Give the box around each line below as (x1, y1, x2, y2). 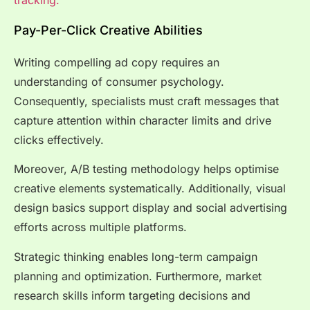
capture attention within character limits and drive (14, 113, 271, 127)
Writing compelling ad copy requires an (14, 55, 219, 69)
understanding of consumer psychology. (14, 74, 224, 89)
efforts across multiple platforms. (14, 220, 187, 235)
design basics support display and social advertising (14, 201, 287, 215)
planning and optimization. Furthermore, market (14, 268, 262, 283)
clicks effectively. (14, 132, 104, 147)
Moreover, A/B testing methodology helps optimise (14, 162, 279, 176)
